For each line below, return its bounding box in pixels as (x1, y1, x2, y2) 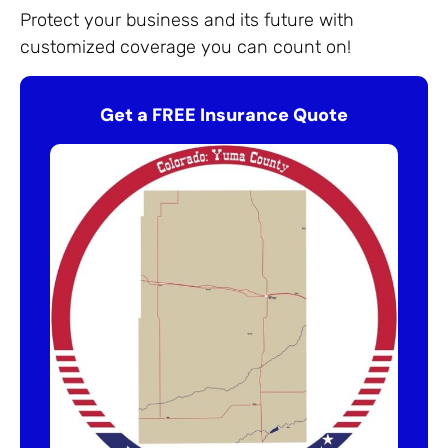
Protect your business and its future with (20, 9, 354, 32)
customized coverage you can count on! (20, 36, 351, 59)
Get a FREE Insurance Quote (100, 102, 348, 127)
